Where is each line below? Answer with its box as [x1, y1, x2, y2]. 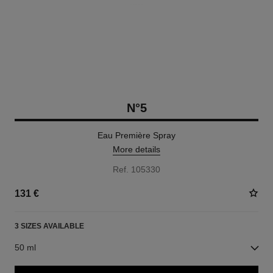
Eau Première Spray [97, 130, 175, 140]
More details [113, 144, 160, 154]
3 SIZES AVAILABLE [14, 222, 84, 230]
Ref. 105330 [113, 165, 160, 174]
